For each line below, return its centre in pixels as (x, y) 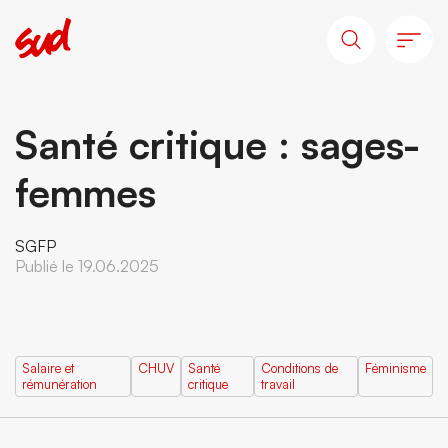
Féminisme (395, 368)
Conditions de (300, 368)
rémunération (59, 384)
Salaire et (48, 368)
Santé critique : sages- (217, 144)
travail (278, 384)
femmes (85, 192)
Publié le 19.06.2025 (87, 266)
